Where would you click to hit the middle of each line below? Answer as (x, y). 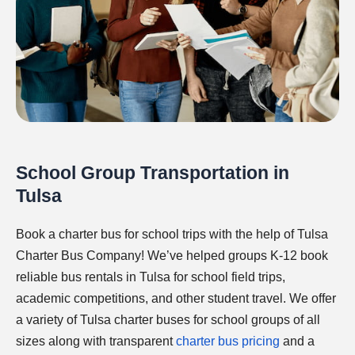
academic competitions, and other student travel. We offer (176, 298)
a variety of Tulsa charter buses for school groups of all (168, 320)
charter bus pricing (228, 341)
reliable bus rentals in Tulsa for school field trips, (151, 277)
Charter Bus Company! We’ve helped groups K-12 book (172, 256)
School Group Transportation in (153, 173)
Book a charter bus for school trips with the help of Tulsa (172, 234)
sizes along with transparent (96, 341)
